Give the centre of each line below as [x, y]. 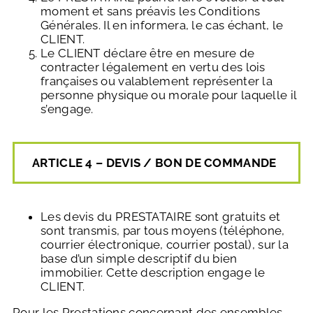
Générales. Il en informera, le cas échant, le [162, 26]
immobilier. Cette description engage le [153, 273]
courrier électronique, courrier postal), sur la [165, 245]
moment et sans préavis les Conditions [151, 12]
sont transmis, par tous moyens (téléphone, [163, 231]
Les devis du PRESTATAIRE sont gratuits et [161, 217]
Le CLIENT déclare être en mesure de [148, 53]
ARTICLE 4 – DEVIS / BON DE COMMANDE [154, 163]
